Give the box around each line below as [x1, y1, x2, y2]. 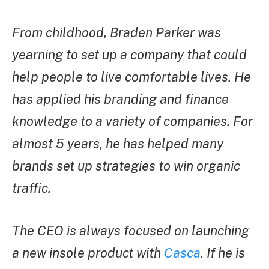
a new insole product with [12, 245, 161, 261]
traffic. [12, 180, 51, 196]
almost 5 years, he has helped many [12, 136, 223, 152]
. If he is [201, 245, 245, 261]
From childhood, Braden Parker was [12, 25, 221, 41]
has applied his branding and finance [12, 91, 229, 107]
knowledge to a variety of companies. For [12, 113, 253, 130]
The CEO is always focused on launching [12, 223, 249, 239]
